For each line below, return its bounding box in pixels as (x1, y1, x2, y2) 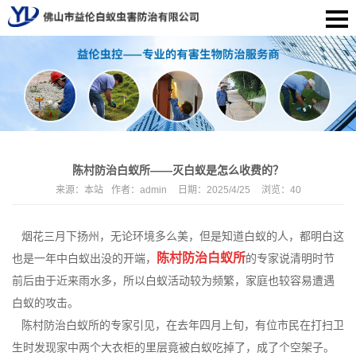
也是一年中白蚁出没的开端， (12, 251, 157, 265)
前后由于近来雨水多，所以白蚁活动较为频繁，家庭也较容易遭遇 (12, 273, 335, 287)
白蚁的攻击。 (12, 296, 79, 309)
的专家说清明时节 (246, 251, 335, 265)
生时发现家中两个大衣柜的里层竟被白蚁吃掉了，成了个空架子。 (12, 340, 335, 354)
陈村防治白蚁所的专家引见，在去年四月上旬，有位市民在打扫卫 (12, 318, 344, 331)
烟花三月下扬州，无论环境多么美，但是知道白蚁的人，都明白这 (12, 229, 344, 242)
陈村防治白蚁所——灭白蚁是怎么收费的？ (72, 163, 284, 176)
